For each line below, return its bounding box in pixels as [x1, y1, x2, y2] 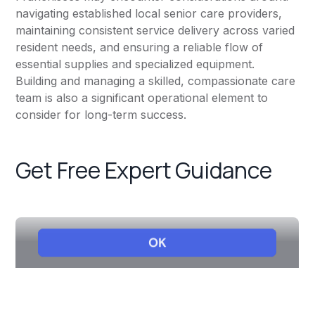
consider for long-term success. [15, 108, 187, 122]
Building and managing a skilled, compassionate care [15, 74, 296, 89]
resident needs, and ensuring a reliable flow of [15, 40, 264, 55]
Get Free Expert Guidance [15, 155, 272, 186]
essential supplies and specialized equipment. [15, 57, 255, 72]
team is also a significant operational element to [15, 91, 269, 105]
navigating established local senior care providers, [15, 6, 283, 21]
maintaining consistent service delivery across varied [15, 23, 295, 38]
